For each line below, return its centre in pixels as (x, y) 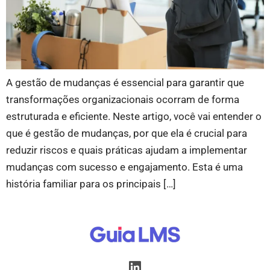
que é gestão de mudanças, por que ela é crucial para (127, 133)
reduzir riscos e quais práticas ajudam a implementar (127, 150)
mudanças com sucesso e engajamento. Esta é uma (124, 167)
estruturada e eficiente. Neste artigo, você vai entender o (134, 117)
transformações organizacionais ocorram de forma (123, 100)
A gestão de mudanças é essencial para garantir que (125, 83)
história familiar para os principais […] (91, 184)
